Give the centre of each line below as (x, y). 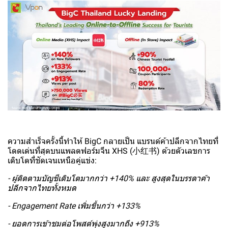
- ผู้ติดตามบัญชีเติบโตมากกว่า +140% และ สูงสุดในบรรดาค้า (109, 179)
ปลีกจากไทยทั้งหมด (42, 188)
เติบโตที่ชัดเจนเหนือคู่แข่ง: (52, 161)
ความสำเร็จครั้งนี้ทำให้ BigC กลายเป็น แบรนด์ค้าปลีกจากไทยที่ (113, 141)
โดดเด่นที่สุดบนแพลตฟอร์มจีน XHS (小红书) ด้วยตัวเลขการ (109, 151)
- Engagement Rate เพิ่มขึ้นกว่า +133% (74, 206)
